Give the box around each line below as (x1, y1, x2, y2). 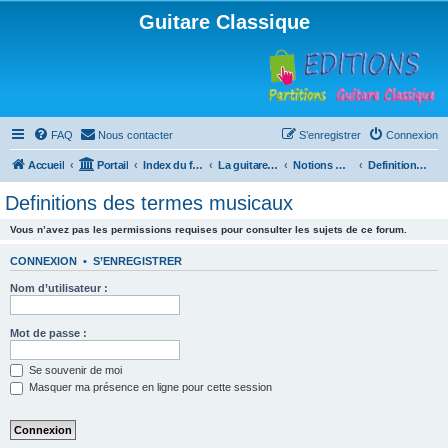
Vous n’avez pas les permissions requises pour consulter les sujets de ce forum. (10, 224, 407, 235)
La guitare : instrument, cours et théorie (267, 159, 279, 171)
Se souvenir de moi (26, 363, 122, 376)
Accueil (28, 159, 65, 171)
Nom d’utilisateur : (10, 281, 108, 294)
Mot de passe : (10, 326, 87, 339)
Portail (97, 159, 129, 171)
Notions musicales (335, 159, 347, 171)
